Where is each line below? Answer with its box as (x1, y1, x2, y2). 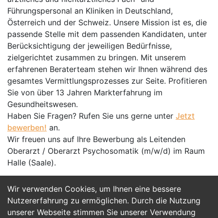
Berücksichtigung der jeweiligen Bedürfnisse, (7, 41, 172, 51)
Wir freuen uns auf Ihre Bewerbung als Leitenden (7, 134, 185, 144)
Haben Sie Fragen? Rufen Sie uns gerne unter (7, 111, 176, 121)
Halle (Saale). (7, 158, 56, 167)
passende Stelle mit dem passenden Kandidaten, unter (7, 29, 207, 39)
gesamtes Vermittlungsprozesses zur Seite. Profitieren (7, 76, 207, 86)
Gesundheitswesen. (7, 99, 78, 109)
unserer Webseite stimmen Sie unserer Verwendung (7, 207, 196, 217)
